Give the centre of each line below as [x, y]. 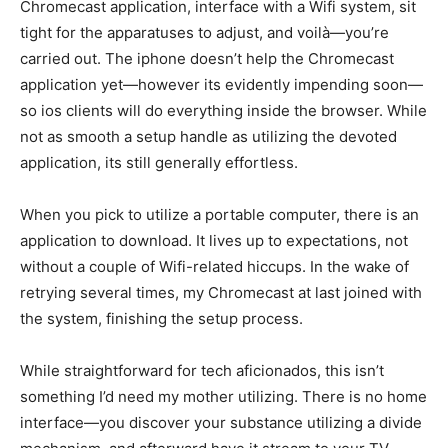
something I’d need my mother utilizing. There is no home [223, 396]
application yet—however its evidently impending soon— [221, 84]
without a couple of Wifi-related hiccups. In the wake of [214, 266]
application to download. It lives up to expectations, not [214, 240]
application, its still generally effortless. [159, 162]
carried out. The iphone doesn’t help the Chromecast [207, 58]
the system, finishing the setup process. [161, 318]
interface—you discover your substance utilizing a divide [221, 422]
